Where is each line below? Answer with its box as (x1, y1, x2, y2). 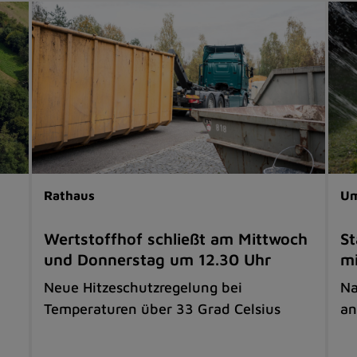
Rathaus (44, 188, 96, 203)
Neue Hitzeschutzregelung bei (44, 279, 243, 296)
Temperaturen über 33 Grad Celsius (44, 300, 281, 318)
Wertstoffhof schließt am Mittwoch (44, 229, 308, 249)
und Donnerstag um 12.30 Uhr (44, 250, 272, 269)
